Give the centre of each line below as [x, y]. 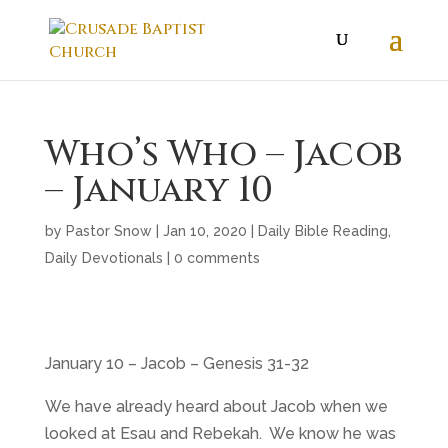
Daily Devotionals [103, 258]
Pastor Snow [108, 231]
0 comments [216, 258]
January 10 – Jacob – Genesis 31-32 [176, 363]
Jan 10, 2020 [204, 231]
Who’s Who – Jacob [223, 154]
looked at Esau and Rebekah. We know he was [220, 433]
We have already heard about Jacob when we [216, 406]
